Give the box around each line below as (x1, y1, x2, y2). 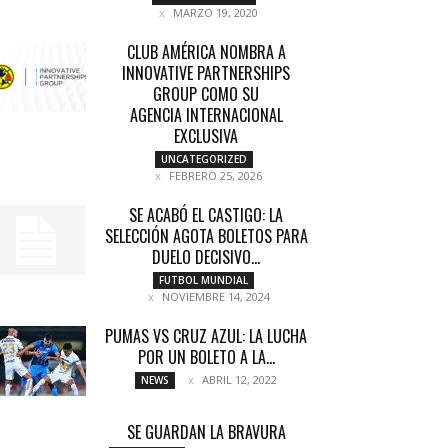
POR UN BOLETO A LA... (137, 345, 275, 369)
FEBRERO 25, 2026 (169, 168, 262, 183)
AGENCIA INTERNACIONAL (129, 103, 283, 127)
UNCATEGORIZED (160, 152, 247, 166)
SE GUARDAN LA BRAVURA (126, 420, 286, 444)
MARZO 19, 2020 (173, 5, 258, 20)
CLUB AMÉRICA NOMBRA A (126, 40, 286, 64)
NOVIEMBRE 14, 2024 (161, 289, 270, 304)
